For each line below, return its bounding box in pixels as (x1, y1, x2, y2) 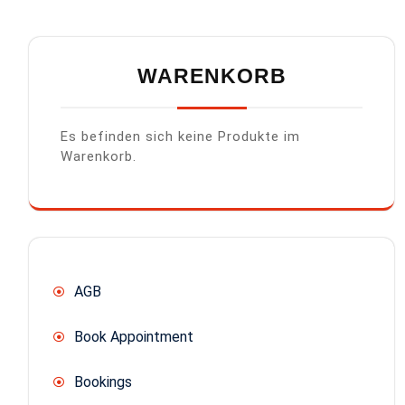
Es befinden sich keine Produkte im (61, 127, 300, 145)
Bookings (74, 372, 132, 391)
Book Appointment (74, 327, 193, 345)
